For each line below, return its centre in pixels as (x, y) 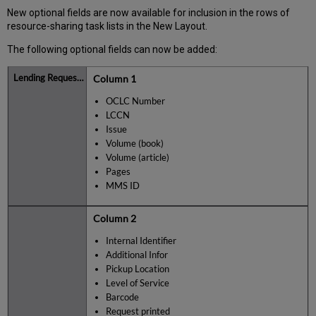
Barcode (122, 298)
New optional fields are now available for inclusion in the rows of (149, 13)
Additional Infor (136, 255)
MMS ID (122, 186)
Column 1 (115, 78)
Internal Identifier (141, 241)
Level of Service (137, 283)
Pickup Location (137, 269)
